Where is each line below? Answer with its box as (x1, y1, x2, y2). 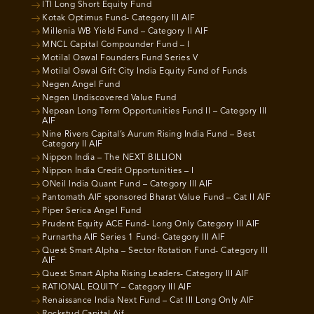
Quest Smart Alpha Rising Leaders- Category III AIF (42, 270, 249, 279)
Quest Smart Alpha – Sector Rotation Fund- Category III (42, 247, 268, 256)
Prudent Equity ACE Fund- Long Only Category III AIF (42, 220, 260, 229)
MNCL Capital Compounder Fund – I (42, 41, 189, 50)
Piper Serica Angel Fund (42, 207, 142, 216)
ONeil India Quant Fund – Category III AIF (42, 180, 213, 189)
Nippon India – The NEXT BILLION (42, 153, 182, 163)
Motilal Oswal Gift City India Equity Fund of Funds (42, 67, 247, 76)
